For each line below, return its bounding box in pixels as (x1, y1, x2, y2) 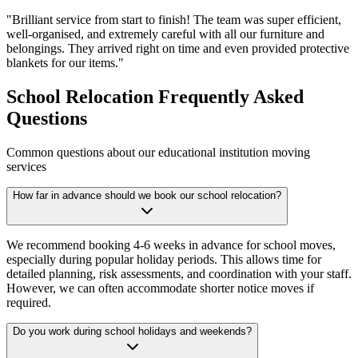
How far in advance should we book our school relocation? (13, 189, 281, 202)
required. (6, 296, 51, 310)
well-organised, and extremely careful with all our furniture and (6, 27, 324, 42)
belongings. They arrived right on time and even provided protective (6, 42, 349, 56)
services (6, 160, 46, 174)
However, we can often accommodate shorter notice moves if (6, 281, 314, 296)
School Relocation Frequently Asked (6, 86, 304, 108)
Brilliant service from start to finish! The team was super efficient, (12, 13, 341, 27)
